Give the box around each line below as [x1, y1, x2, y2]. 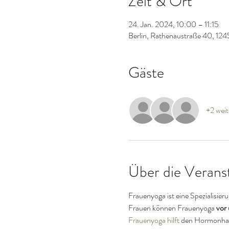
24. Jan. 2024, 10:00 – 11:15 [128, 18, 219, 30]
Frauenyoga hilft [128, 214, 179, 226]
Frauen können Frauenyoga [128, 201, 216, 214]
